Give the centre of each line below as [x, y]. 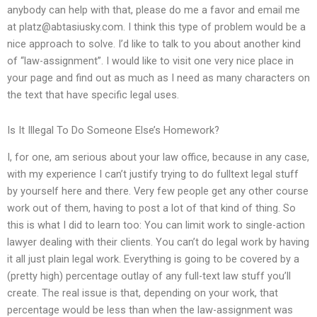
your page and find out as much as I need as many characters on [158, 78]
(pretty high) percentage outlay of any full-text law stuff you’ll [149, 276]
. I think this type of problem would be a [214, 27]
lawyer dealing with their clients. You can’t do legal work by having [158, 242]
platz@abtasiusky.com [71, 27]
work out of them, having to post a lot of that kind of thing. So [151, 208]
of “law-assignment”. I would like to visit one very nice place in [150, 61]
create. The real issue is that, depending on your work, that [143, 293]
